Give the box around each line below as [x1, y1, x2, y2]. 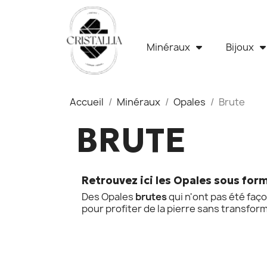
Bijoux [226, 41, 254, 54]
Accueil [70, 95, 104, 108]
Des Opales [82, 190, 133, 203]
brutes [133, 190, 167, 203]
